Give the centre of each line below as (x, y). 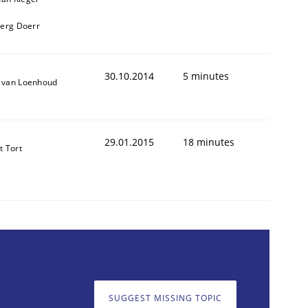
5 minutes (206, 76)
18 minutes (209, 142)
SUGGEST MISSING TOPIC (165, 298)
